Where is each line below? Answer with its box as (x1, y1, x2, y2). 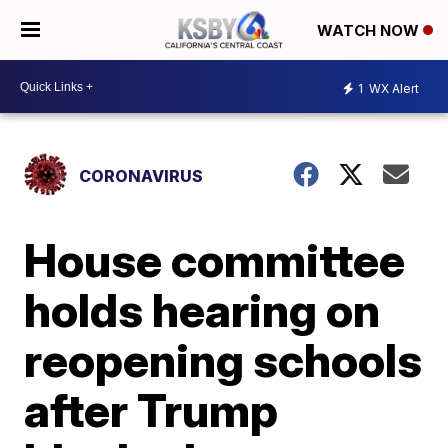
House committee (24, 232, 406, 288)
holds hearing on (24, 282, 381, 338)
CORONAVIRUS (79, 166, 204, 186)
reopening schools (24, 332, 423, 388)
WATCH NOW (317, 21, 423, 41)
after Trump (24, 382, 279, 438)
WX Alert (366, 80, 419, 96)
